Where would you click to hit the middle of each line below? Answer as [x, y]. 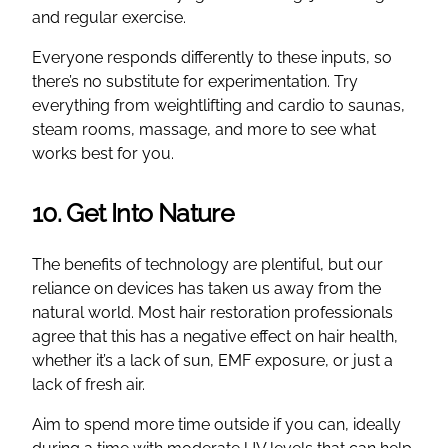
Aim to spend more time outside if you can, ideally [216, 424]
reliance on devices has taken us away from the [206, 288]
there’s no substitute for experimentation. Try [195, 81]
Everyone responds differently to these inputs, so [212, 57]
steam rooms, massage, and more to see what [204, 129]
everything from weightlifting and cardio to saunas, [218, 105]
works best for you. [103, 153]
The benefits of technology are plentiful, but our [207, 264]
